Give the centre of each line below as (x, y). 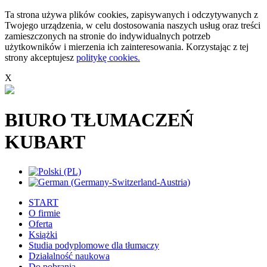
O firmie (44, 213)
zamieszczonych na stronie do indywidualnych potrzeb (108, 36)
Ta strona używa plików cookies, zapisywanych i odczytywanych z (131, 15)
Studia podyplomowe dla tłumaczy (94, 245)
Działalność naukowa (69, 256)
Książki (43, 234)
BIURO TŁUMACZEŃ (99, 120)
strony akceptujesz (41, 58)
